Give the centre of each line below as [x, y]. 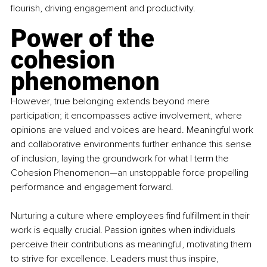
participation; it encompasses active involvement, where [128, 116]
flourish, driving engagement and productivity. [103, 9]
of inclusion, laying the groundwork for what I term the [121, 159]
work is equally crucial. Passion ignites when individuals [124, 230]
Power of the [86, 39]
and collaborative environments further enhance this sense [132, 145]
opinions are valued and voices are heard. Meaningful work [133, 130]
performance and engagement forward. [92, 187]
